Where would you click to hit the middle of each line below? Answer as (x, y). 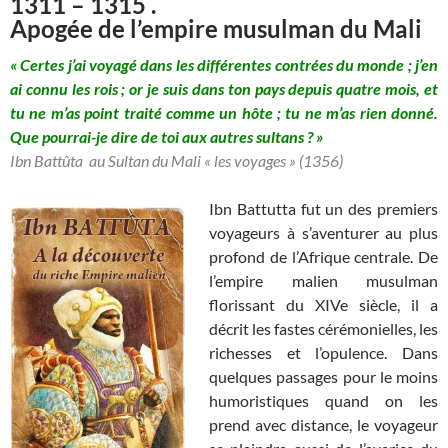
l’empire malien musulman (323, 280)
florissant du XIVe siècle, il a (323, 304)
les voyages (250, 160)
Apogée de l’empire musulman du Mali (216, 28)
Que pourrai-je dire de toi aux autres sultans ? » (166, 136)
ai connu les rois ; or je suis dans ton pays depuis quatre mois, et (224, 88)
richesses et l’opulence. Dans (323, 352)
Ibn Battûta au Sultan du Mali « (112, 160)
